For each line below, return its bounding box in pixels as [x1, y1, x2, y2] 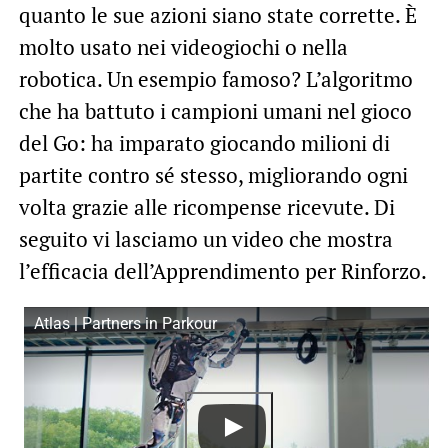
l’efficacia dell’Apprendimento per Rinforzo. [18, 257, 427, 286]
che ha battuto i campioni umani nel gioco [18, 97, 412, 126]
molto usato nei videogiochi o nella [18, 33, 348, 62]
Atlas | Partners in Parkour [33, 314, 217, 334]
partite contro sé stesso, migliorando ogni [18, 161, 408, 190]
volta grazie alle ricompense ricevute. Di [18, 193, 395, 222]
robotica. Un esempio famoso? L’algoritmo [18, 65, 413, 94]
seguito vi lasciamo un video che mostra [18, 225, 393, 254]
